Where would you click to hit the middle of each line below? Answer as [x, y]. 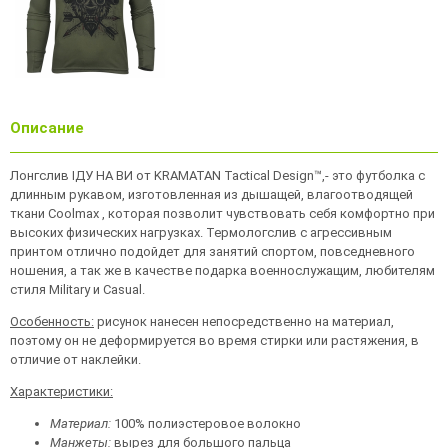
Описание [47, 128]
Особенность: [52, 321]
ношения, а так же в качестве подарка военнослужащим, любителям [222, 270]
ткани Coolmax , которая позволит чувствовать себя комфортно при [222, 213]
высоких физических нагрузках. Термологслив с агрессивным [201, 232]
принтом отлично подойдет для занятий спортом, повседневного [212, 251]
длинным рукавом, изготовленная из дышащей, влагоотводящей [211, 194]
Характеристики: [61, 391]
